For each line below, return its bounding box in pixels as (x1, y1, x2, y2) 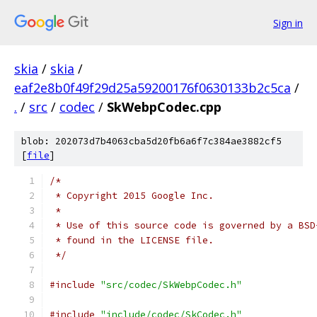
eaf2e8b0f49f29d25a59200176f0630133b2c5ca (14, 79, 291, 96)
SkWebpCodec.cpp (107, 98, 221, 115)
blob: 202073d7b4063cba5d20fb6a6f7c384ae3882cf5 (21, 135, 282, 147)
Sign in (273, 16, 303, 30)
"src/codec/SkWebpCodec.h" (100, 279, 242, 291)
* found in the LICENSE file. (50, 234, 214, 246)
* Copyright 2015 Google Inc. (50, 190, 214, 202)
